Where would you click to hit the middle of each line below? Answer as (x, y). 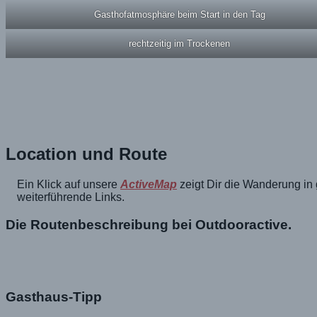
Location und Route (86, 154)
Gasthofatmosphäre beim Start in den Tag (179, 15)
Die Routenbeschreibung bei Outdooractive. (149, 224)
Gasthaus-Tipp (54, 297)
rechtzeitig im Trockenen (180, 44)
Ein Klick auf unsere (69, 185)
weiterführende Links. (71, 197)
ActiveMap (149, 185)
